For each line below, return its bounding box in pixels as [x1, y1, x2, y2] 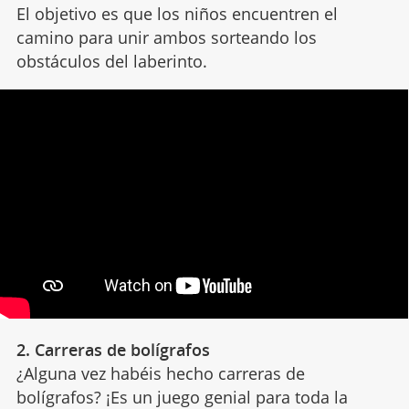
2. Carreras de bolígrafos [16, 338, 210, 361]
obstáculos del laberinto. [16, 50, 207, 73]
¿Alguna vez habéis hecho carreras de [16, 362, 305, 384]
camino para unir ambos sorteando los [16, 26, 317, 49]
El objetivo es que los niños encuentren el [16, 3, 338, 26]
